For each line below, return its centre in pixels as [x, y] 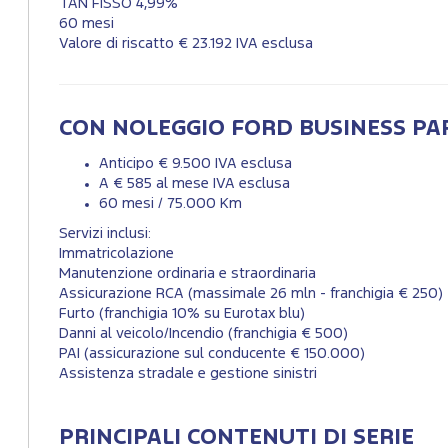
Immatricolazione [116, 254]
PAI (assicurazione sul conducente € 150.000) [212, 354]
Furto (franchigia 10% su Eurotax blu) [182, 314]
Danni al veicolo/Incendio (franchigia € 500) [203, 334]
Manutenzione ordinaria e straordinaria [187, 274]
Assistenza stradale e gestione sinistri [188, 374]
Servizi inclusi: [105, 234]
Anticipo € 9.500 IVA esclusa [195, 164]
